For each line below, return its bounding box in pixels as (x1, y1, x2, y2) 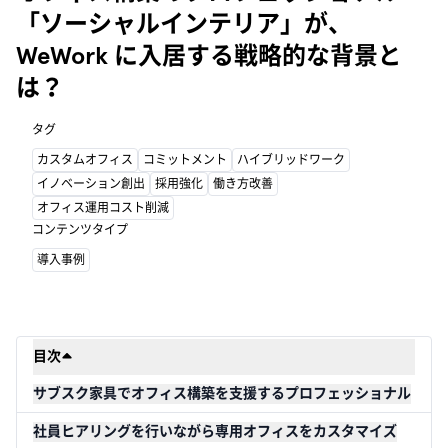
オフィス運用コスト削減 (37, 201, 169, 215)
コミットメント (143, 153, 227, 167)
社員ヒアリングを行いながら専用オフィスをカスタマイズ (33, 423, 397, 440)
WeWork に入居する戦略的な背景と (16, 41, 402, 70)
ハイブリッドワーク (237, 153, 345, 167)
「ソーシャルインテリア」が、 (16, 9, 352, 38)
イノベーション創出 (37, 177, 145, 191)
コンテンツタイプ (32, 223, 128, 237)
